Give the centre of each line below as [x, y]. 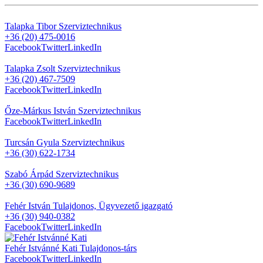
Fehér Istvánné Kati [41, 248]
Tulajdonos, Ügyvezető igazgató [113, 205]
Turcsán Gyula [32, 142]
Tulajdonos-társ [108, 248]
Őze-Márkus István [40, 110]
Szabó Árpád [29, 174]
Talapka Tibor [31, 26]
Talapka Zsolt [30, 68]
